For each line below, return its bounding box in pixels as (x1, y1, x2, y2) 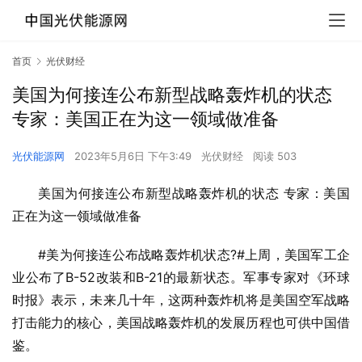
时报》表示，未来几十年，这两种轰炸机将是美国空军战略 (12, 292, 350, 309)
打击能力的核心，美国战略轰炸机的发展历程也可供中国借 (12, 314, 350, 331)
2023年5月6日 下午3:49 (74, 149, 195, 163)
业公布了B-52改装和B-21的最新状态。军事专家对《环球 (12, 269, 350, 286)
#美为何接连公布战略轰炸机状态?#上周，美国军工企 (38, 246, 350, 263)
